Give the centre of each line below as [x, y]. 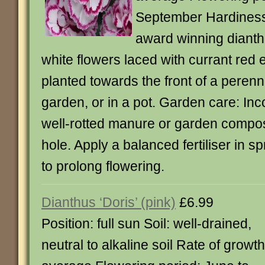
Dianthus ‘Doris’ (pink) [109, 202]
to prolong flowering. [103, 166]
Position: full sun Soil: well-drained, [146, 224]
